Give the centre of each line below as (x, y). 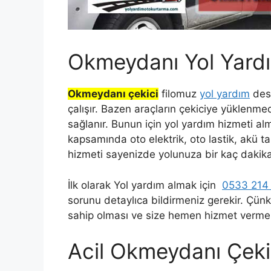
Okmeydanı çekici (113, 94)
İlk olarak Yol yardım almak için (145, 185)
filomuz (179, 94)
